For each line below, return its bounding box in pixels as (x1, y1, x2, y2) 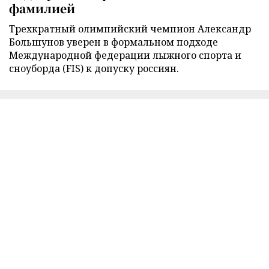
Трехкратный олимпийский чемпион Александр (9, 22, 251, 35)
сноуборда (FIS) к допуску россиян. (9, 61, 179, 75)
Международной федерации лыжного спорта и (9, 48, 241, 62)
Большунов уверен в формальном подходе (9, 35, 218, 49)
